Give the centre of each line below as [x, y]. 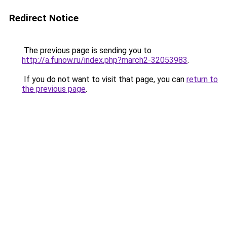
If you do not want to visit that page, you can [104, 79]
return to [202, 79]
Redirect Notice [44, 18]
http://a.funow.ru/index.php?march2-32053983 [105, 60]
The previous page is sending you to [87, 50]
